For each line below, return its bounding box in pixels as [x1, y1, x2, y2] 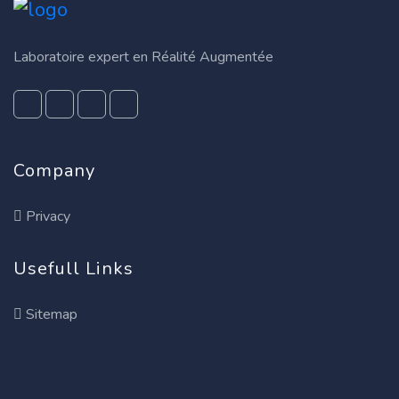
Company [13, 159, 95, 183]
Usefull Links [13, 256, 134, 281]
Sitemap [26, 305, 77, 325]
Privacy [26, 207, 70, 227]
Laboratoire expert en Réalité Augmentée [13, 47, 273, 68]
